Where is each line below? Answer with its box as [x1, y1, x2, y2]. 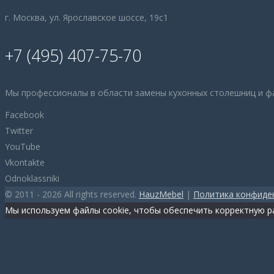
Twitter [5, 125, 33, 137]
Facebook [5, 109, 44, 121]
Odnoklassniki [5, 172, 59, 185]
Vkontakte [5, 157, 45, 169]
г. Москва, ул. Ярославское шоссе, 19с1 [5, 12, 168, 24]
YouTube [5, 141, 40, 153]
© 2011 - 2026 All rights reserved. [5, 188, 139, 201]
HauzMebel [139, 188, 183, 201]
